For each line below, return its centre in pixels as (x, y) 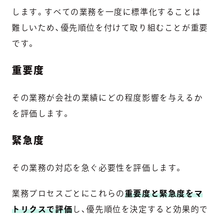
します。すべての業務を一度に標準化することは (107, 12)
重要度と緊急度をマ (164, 193)
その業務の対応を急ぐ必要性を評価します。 (98, 167)
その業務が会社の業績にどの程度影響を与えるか (108, 97)
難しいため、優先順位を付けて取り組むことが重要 (110, 27)
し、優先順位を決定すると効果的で (140, 209)
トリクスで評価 (42, 209)
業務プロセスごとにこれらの (68, 193)
